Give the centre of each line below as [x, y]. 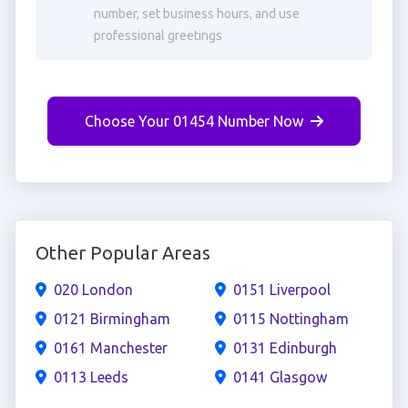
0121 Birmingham [112, 319]
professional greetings [158, 36]
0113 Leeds [91, 377]
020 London [93, 290]
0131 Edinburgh [285, 348]
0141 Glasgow [280, 377]
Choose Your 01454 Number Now [194, 121]
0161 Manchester [110, 348]
